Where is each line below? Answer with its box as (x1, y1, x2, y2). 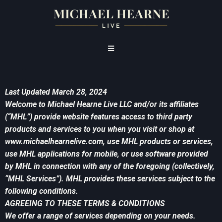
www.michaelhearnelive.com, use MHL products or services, (5, 137, 213, 147)
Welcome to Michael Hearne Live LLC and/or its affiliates (5, 100, 199, 110)
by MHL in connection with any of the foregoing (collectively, (5, 162, 215, 171)
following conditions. (5, 186, 78, 196)
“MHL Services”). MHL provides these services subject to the (5, 174, 215, 184)
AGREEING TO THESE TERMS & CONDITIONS (5, 199, 165, 209)
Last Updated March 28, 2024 (5, 87, 107, 97)
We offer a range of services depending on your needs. (5, 211, 196, 221)
